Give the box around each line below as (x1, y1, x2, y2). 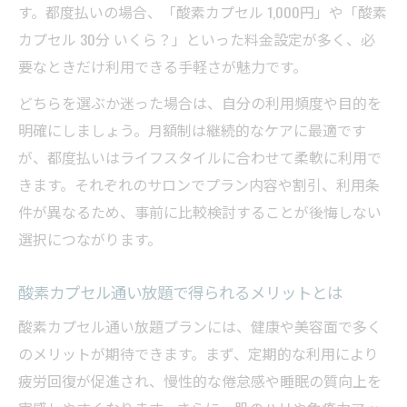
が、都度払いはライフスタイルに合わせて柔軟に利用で (18, 146, 382, 169)
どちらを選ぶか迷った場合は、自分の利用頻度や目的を (18, 92, 382, 114)
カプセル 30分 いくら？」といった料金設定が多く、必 (18, 28, 375, 51)
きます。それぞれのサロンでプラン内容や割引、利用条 (18, 174, 380, 196)
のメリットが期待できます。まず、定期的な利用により (18, 342, 379, 365)
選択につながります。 (18, 228, 162, 251)
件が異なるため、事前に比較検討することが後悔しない (18, 201, 382, 223)
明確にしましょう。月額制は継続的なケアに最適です (18, 119, 366, 142)
